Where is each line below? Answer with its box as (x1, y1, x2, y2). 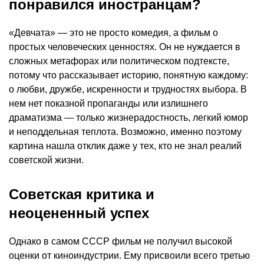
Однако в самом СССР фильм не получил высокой (9, 236, 232, 247)
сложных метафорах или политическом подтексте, (9, 56, 229, 67)
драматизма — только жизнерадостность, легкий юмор (9, 113, 248, 123)
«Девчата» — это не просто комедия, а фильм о (9, 28, 218, 38)
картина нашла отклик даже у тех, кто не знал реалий (9, 141, 242, 151)
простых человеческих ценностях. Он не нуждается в (9, 42, 240, 52)
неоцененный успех (9, 205, 149, 222)
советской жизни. (9, 155, 84, 166)
